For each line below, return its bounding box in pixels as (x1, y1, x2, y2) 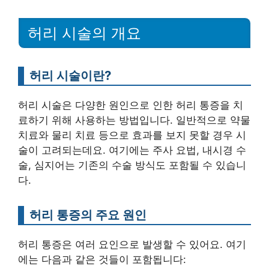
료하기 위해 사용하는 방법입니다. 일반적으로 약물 (18, 113, 250, 126)
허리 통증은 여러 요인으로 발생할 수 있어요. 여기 (18, 238, 246, 250)
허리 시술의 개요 (28, 24, 141, 41)
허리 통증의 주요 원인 (29, 207, 147, 222)
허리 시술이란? (29, 67, 111, 83)
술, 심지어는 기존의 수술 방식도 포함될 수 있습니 (18, 159, 246, 171)
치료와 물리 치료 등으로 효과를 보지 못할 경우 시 (18, 128, 246, 141)
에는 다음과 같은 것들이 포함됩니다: (18, 253, 186, 265)
